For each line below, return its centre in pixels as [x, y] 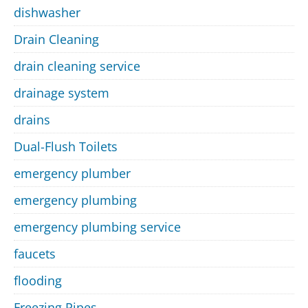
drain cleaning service [77, 66]
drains [32, 120]
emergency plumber [72, 174]
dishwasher [47, 13]
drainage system [62, 93]
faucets [35, 254]
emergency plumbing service [97, 227]
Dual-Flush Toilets [66, 147]
